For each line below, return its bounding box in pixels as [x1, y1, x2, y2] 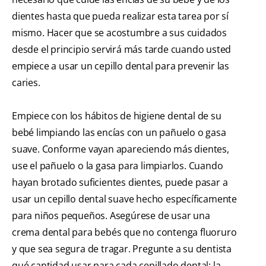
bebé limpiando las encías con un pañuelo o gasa [12, 126, 226, 140]
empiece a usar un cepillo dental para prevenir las [12, 59, 229, 73]
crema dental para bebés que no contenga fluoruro [12, 226, 237, 239]
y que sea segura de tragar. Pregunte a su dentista [12, 242, 232, 256]
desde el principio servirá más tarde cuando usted [12, 43, 232, 56]
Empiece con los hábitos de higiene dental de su [12, 109, 221, 123]
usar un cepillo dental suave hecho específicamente [12, 192, 237, 206]
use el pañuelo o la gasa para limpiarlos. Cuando [12, 159, 223, 173]
